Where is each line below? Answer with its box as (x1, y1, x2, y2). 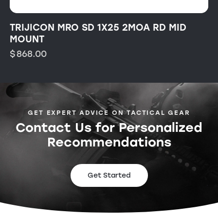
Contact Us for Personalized (16, 120, 202, 136)
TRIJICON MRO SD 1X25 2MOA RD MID (10, 21, 186, 33)
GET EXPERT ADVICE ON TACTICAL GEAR (28, 109, 190, 116)
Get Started (87, 171, 131, 180)
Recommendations (47, 134, 171, 150)
